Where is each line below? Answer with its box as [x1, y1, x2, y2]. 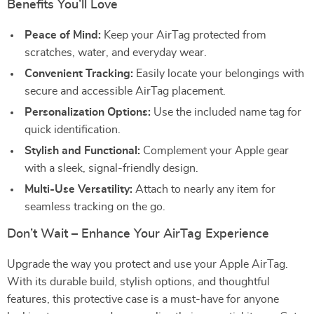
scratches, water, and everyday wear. [25, 47, 207, 58]
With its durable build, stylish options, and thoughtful [7, 276, 270, 287]
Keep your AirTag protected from [101, 29, 266, 41]
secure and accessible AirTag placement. [25, 86, 226, 97]
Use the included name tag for [151, 107, 301, 118]
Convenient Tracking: [25, 68, 133, 79]
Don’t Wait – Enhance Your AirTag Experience [7, 228, 269, 240]
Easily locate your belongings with [133, 68, 304, 79]
